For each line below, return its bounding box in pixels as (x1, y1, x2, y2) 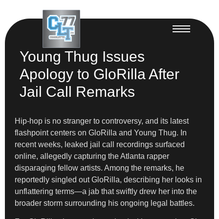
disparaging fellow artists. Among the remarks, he (15, 163, 184, 172)
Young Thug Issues (20, 48, 145, 65)
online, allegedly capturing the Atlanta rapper (15, 152, 169, 160)
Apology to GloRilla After (20, 66, 179, 82)
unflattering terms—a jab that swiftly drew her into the (15, 187, 197, 196)
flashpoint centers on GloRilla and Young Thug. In (15, 128, 187, 137)
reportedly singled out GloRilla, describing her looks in (15, 175, 202, 184)
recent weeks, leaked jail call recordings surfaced (15, 140, 185, 149)
